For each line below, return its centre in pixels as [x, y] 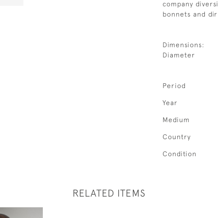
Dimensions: [183, 45]
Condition [180, 154]
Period [174, 86]
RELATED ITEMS [109, 193]
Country [177, 137]
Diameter [179, 55]
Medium [176, 120]
